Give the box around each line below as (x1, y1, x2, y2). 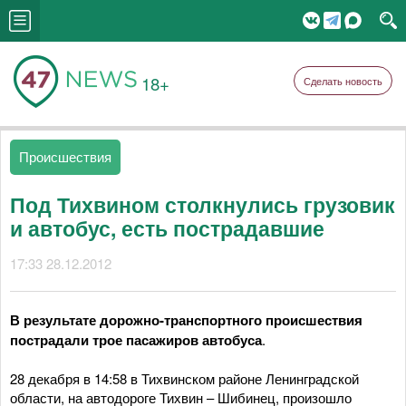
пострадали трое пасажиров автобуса (10, 330, 262, 350)
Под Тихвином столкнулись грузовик (10, 189, 395, 219)
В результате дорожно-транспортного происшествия (10, 310, 362, 330)
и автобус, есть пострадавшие (10, 213, 324, 243)
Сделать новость (304, 73, 382, 88)
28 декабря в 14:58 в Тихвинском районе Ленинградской (10, 369, 359, 388)
